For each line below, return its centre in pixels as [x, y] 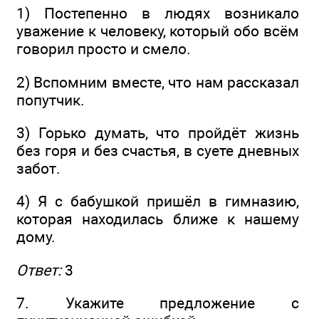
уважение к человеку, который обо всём [158, 31]
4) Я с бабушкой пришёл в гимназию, [158, 202]
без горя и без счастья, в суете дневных [158, 150]
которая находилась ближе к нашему [158, 219]
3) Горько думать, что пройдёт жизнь [158, 132]
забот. [38, 168]
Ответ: [39, 270]
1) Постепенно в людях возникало [158, 14]
